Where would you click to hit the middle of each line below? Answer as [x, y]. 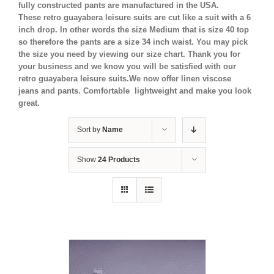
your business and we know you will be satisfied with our [127, 67]
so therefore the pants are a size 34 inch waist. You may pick [133, 42]
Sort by [89, 130]
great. [29, 103]
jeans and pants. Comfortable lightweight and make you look [135, 91]
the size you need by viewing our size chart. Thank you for [129, 54]
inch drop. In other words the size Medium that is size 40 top [134, 30]
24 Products [119, 160]
